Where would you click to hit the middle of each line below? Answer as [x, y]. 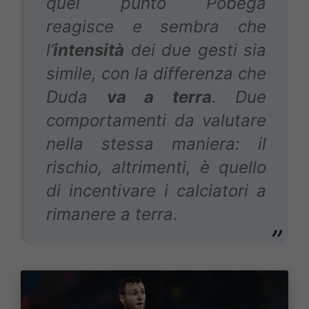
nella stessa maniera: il [156, 144]
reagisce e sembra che [156, 27]
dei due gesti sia [195, 50]
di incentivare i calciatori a [156, 191]
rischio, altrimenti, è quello [156, 168]
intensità [89, 50]
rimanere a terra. [112, 215]
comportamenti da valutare [156, 121]
